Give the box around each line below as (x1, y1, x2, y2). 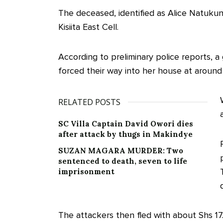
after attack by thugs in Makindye (58, 129, 193, 139)
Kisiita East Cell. (58, 21, 118, 33)
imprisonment (58, 167, 114, 177)
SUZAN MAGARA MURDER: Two (58, 146, 183, 156)
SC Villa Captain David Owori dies (58, 119, 193, 129)
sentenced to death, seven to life (58, 156, 187, 166)
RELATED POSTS (58, 97, 120, 108)
